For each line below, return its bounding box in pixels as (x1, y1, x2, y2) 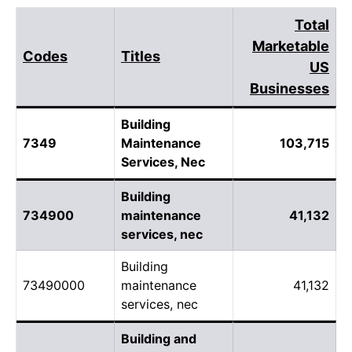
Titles (121, 47, 160, 64)
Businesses (250, 79, 329, 97)
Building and (121, 330, 196, 346)
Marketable (252, 37, 329, 54)
